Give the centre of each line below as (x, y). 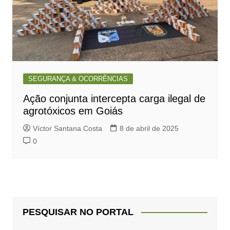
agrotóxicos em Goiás (73, 111)
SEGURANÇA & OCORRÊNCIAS (78, 79)
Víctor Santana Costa (67, 128)
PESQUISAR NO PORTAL (78, 212)
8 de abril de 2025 (149, 128)
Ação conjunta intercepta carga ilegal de (114, 98)
